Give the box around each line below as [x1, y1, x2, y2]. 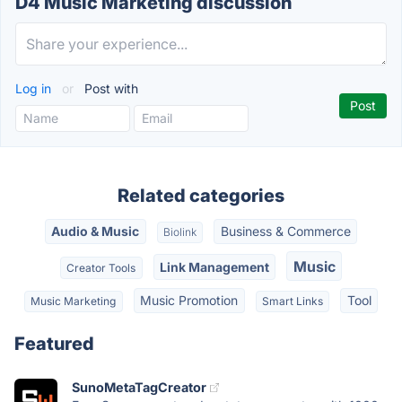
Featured [14, 333, 94, 355]
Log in [15, 81, 55, 96]
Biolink [163, 225, 197, 240]
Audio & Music [51, 223, 140, 240]
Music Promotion [140, 292, 239, 308]
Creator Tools [66, 260, 136, 275]
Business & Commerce [220, 223, 351, 240]
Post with [81, 81, 138, 96]
